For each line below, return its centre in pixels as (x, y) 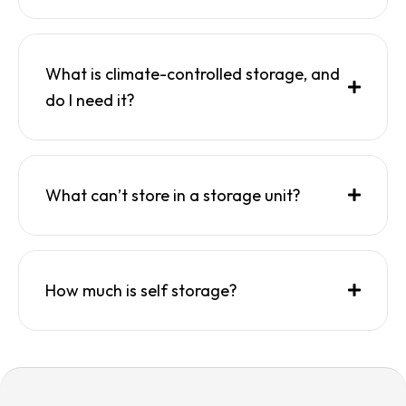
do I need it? (90, 100)
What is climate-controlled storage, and (193, 73)
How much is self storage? (141, 290)
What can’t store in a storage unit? (173, 195)
